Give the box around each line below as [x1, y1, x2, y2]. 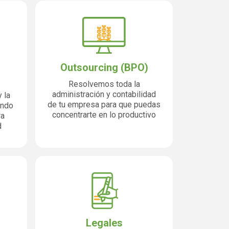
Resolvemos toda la [68, 79, 140, 89]
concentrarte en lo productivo [52, 110, 156, 120]
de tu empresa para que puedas [48, 100, 161, 109]
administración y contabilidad [52, 89, 156, 99]
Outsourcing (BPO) [60, 61, 148, 74]
